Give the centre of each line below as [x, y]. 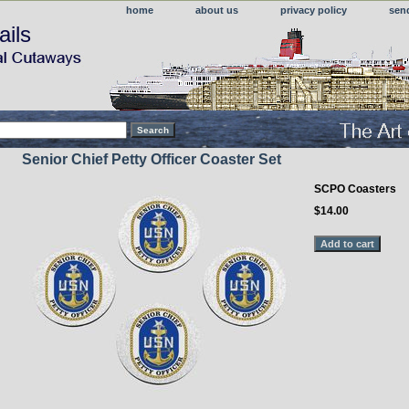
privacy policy [314, 10]
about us [217, 10]
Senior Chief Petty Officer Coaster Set [152, 159]
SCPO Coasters [355, 189]
